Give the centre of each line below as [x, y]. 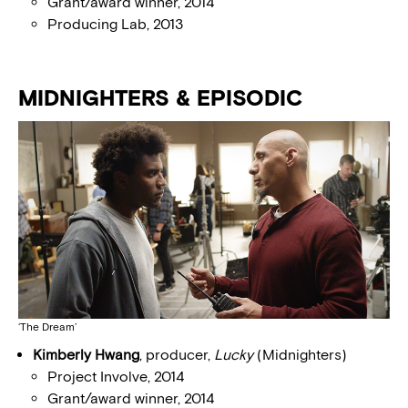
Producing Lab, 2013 [115, 24]
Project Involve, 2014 [116, 377]
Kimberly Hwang [86, 355]
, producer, [177, 355]
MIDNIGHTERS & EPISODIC [161, 97]
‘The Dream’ [47, 327]
